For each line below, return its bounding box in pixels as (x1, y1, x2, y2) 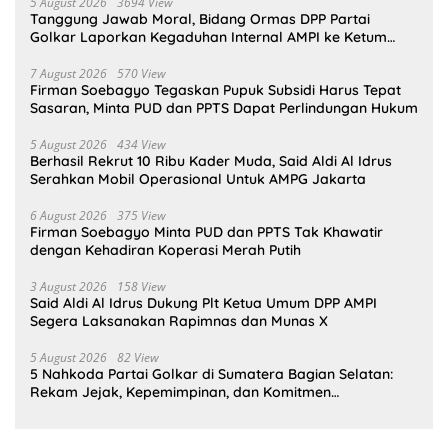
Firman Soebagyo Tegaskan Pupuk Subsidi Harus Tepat (30, 80, 401, 99)
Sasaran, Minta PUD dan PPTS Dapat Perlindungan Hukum (30, 98, 418, 117)
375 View (117, 206, 166, 224)
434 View (117, 135, 166, 153)
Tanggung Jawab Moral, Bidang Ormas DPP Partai (30, 9, 370, 28)
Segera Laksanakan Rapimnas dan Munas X (30, 311, 328, 330)
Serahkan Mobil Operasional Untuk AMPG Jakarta (30, 169, 366, 188)
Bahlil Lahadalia (30, 45, 139, 64)
